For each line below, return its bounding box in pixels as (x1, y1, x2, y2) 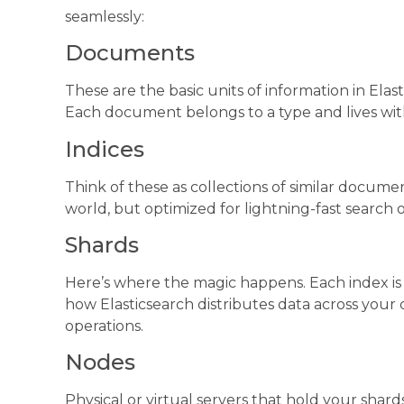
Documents (65, 40, 195, 67)
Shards (65, 231, 139, 258)
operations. (65, 317, 143, 335)
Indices (65, 135, 144, 162)
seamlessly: (65, 7, 144, 25)
